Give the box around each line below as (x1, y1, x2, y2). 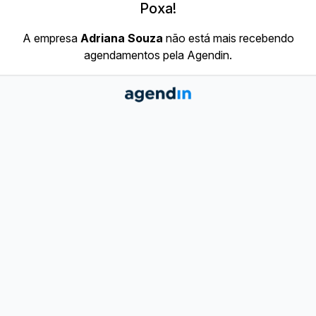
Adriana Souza (80, 31, 163, 46)
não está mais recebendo (162, 31, 294, 46)
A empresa (22, 31, 80, 46)
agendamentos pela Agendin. (84, 48, 232, 63)
